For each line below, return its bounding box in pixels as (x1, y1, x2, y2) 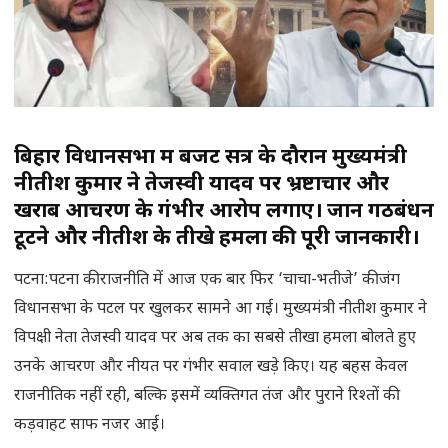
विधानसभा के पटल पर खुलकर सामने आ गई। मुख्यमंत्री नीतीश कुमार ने (14, 299, 427, 321)
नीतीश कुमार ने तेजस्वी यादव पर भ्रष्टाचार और (14, 171, 389, 199)
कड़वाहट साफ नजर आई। (14, 415, 165, 437)
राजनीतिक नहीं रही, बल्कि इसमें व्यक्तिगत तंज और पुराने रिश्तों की (14, 386, 396, 408)
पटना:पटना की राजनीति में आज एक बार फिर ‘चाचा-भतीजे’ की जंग (14, 270, 400, 292)
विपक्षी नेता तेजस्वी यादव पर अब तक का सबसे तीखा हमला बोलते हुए (14, 328, 416, 350)
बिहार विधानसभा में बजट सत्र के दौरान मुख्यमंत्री (14, 144, 407, 172)
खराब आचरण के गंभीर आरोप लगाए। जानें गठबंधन (14, 198, 434, 226)
